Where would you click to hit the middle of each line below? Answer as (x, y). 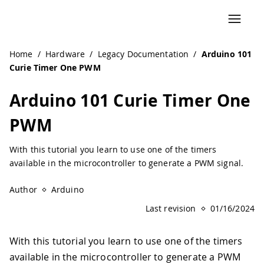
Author (23, 189)
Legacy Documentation (143, 54)
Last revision (171, 208)
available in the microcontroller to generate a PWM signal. (127, 163)
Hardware (65, 54)
